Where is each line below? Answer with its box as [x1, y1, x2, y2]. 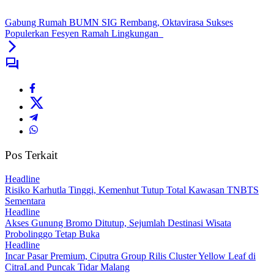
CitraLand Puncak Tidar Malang [5, 261, 130, 272]
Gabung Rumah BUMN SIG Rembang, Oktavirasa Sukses [5, 17, 233, 28]
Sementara [5, 195, 45, 206]
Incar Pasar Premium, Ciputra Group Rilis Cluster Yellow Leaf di [5, 250, 256, 261]
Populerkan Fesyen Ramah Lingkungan [5, 28, 163, 39]
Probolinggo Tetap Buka [5, 228, 100, 239]
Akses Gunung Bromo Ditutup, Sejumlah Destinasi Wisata [5, 217, 231, 228]
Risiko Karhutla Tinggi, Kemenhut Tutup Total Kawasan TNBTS [5, 184, 259, 195]
